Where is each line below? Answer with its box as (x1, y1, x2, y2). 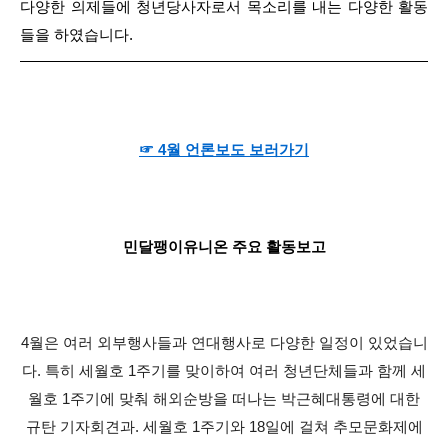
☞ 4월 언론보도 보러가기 (139, 142, 309, 158)
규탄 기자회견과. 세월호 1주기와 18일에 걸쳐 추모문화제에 (25, 419, 423, 435)
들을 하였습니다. (20, 27, 133, 43)
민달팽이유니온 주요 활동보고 (122, 239, 326, 255)
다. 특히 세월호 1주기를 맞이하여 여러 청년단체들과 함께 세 (22, 363, 426, 379)
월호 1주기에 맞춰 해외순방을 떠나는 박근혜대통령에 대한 (28, 391, 420, 407)
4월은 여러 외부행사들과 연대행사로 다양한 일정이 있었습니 (20, 335, 428, 351)
